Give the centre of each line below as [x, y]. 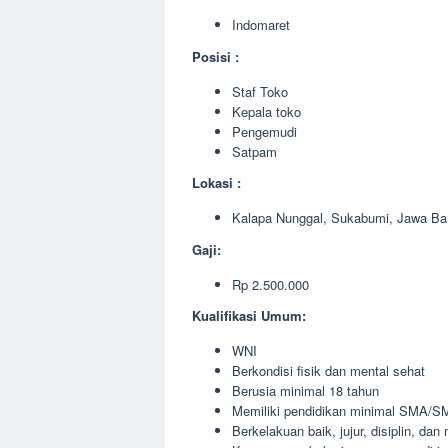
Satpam [254, 151]
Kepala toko [266, 111]
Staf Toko [260, 91]
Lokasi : [216, 182]
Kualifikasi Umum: [249, 315]
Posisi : [215, 56]
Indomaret [261, 24]
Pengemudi [264, 131]
